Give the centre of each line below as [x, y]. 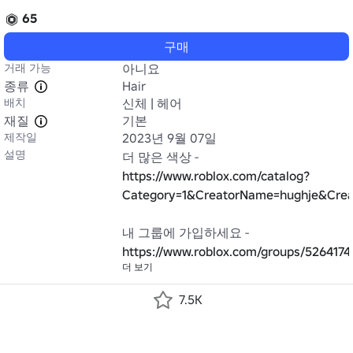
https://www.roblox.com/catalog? [216, 176]
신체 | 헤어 [152, 103]
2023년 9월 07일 [169, 138]
